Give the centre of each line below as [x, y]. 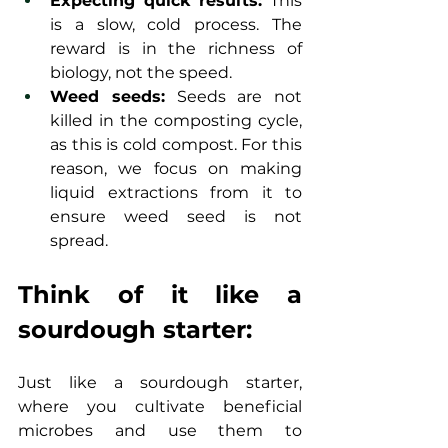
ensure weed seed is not [176, 217]
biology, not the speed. [141, 73]
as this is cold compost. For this [176, 145]
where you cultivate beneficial [160, 407]
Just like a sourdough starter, [160, 383]
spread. [79, 241]
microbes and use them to [160, 431]
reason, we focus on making [176, 169]
